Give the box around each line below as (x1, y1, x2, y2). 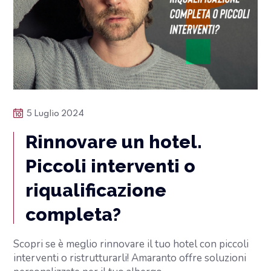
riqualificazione (25, 179, 167, 201)
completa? (25, 203, 122, 225)
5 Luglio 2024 (27, 109, 85, 118)
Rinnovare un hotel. (25, 131, 203, 152)
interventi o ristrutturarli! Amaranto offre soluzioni (13, 250, 247, 265)
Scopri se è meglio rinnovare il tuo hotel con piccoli (13, 237, 249, 251)
